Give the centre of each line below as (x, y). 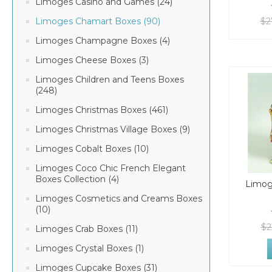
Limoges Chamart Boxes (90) (98, 21)
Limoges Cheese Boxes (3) (92, 60)
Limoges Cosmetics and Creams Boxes (119, 199)
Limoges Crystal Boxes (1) (90, 248)
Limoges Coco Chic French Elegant (110, 168)
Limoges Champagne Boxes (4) (103, 41)
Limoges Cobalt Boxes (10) (92, 149)
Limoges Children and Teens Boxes (110, 80)
